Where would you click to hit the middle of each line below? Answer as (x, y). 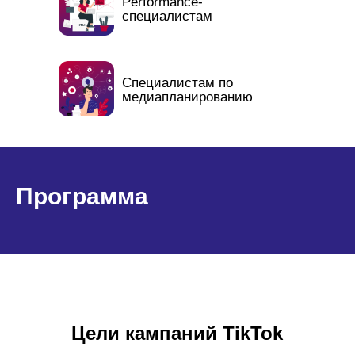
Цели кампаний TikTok (177, 333)
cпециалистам (167, 16)
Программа (82, 196)
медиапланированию (187, 97)
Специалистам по (177, 83)
